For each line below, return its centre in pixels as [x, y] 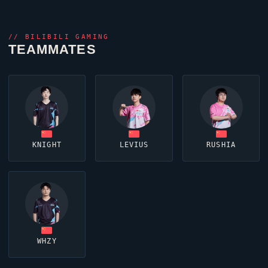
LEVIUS [134, 145]
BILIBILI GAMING [67, 36]
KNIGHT [47, 145]
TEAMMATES [52, 49]
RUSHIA [221, 145]
